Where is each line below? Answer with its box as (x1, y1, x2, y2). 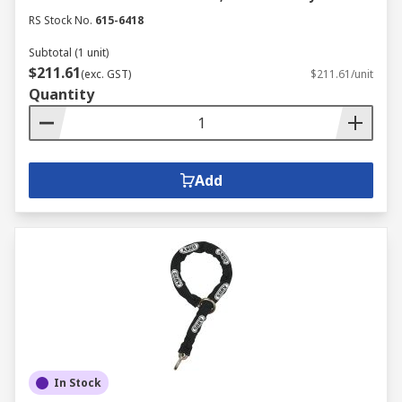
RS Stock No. (29, 13, 92, 28)
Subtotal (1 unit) (29, 45, 109, 60)
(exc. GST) (81, 66, 131, 82)
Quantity (29, 84, 94, 104)
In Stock (54, 375, 101, 390)
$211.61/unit (310, 66, 373, 82)
